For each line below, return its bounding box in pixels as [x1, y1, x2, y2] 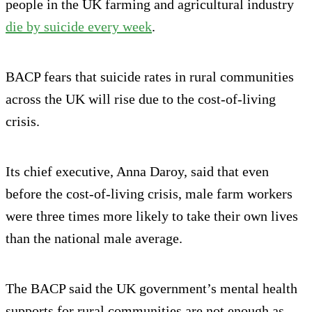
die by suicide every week [6, 19, 152, 35]
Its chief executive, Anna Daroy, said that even [6, 164, 269, 180]
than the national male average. [6, 231, 182, 247]
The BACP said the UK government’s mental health [6, 281, 297, 297]
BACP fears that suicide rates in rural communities [6, 69, 294, 85]
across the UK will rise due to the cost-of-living [6, 91, 276, 107]
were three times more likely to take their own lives [6, 208, 298, 224]
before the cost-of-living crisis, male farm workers [6, 186, 292, 202]
